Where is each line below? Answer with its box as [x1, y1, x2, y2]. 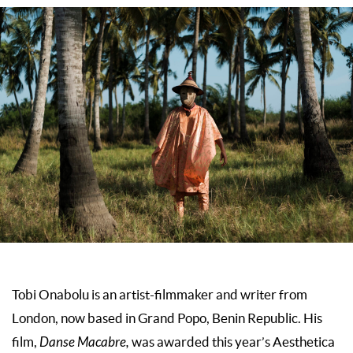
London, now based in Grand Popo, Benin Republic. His [12, 310, 322, 325]
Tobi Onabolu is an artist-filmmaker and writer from [12, 287, 307, 302]
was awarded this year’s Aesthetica [132, 334, 335, 349]
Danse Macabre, [39, 334, 132, 351]
